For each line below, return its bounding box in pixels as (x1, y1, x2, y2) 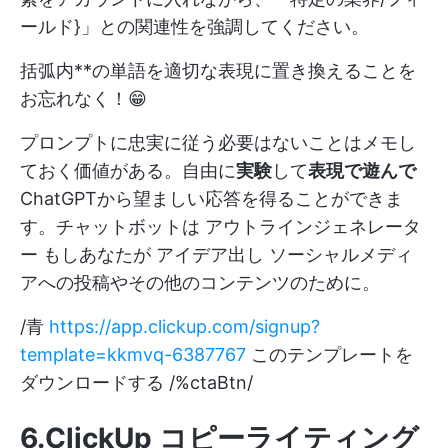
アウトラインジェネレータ (205, 216, 421, 238)
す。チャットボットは (20, 216, 205, 238)
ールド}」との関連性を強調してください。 (20, 16, 369, 38)
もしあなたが (38, 244, 156, 266)
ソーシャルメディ (264, 244, 413, 266)
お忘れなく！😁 (20, 88, 147, 110)
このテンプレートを (246, 344, 413, 366)
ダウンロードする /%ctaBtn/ (20, 372, 253, 394)
